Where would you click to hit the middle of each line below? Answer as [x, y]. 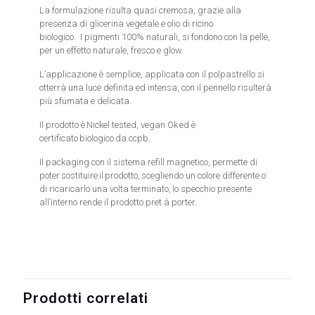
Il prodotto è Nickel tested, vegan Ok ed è [118, 125]
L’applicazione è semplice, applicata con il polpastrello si [152, 74]
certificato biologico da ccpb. [95, 138]
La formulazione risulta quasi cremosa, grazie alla [141, 10]
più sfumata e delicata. [86, 101]
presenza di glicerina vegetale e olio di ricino [127, 24]
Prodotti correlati [86, 298]
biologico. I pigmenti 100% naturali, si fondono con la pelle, [155, 37]
